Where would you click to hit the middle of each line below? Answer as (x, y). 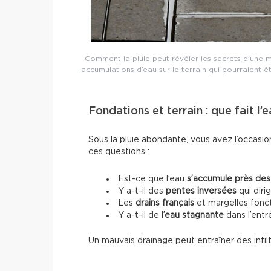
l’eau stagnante (193, 215)
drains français (165, 203)
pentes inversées (201, 191)
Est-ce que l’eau (152, 179)
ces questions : (119, 152)
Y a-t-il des (142, 191)
